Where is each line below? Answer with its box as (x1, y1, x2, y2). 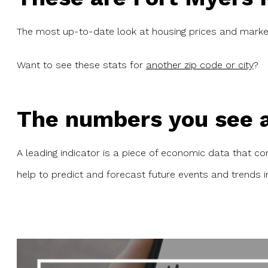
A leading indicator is (16, 147, 113, 159)
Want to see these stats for (16, 59, 146, 71)
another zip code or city (145, 59, 254, 71)
